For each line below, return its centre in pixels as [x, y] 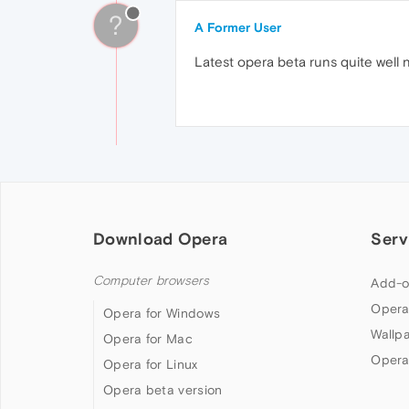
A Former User [238, 27]
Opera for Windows [162, 313]
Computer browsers [152, 281]
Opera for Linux [151, 364]
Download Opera [161, 239]
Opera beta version [163, 390]
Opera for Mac [148, 339]
